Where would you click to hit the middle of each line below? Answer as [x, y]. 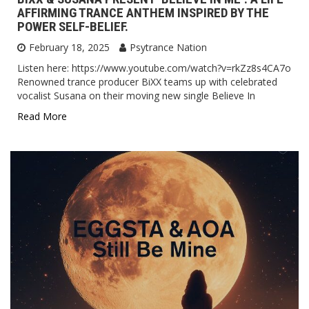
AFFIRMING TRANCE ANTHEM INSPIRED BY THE [143, 12]
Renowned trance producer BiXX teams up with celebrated [147, 81]
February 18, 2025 [69, 47]
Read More [42, 116]
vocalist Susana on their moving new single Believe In [136, 95]
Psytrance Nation [168, 47]
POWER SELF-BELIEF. [73, 26]
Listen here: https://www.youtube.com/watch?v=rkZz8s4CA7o [154, 68]
